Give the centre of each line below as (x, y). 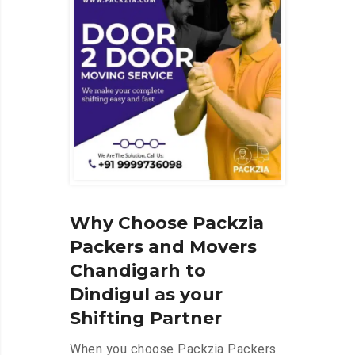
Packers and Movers (163, 247)
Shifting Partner (146, 319)
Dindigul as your (146, 295)
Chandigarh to (138, 271)
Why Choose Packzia (167, 223)
